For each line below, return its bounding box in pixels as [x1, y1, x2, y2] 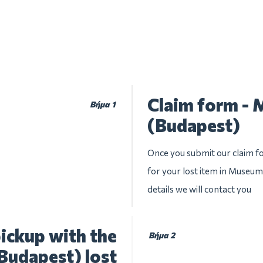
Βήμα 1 [89, 99, 116, 109]
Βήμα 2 [149, 230, 176, 240]
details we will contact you [147, 184, 251, 194]
